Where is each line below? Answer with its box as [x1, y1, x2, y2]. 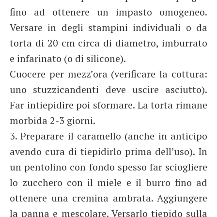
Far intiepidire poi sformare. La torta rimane [10, 98, 207, 111]
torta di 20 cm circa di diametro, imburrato [10, 36, 207, 49]
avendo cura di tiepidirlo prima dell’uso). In [10, 145, 207, 158]
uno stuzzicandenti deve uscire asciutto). [10, 83, 207, 96]
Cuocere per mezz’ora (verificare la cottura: [10, 67, 207, 80]
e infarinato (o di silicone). [10, 52, 126, 65]
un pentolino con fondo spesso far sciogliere [10, 160, 207, 173]
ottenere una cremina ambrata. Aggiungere [10, 191, 207, 204]
